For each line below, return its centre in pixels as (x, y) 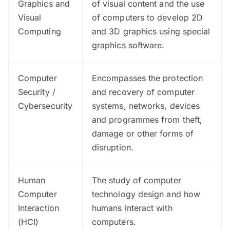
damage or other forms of (143, 133)
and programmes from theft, (147, 119)
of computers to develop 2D (148, 17)
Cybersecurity (45, 106)
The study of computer (137, 180)
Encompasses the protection (148, 78)
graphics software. (128, 45)
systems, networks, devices (146, 106)
